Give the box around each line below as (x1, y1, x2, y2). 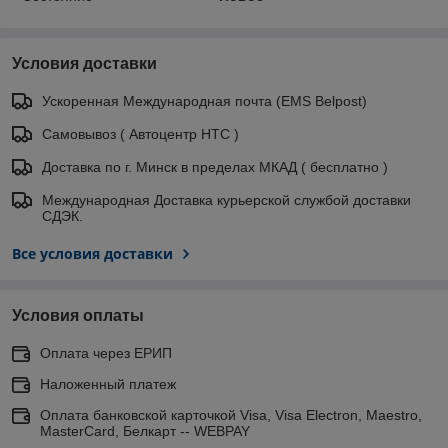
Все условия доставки (12, 243, 173, 263)
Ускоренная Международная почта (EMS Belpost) (42, 92, 367, 109)
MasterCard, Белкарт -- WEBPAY (40, 422, 250, 439)
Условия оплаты (12, 306, 144, 324)
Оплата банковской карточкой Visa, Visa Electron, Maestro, (40, 406, 422, 423)
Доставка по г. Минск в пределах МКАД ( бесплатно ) (42, 158, 388, 175)
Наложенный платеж (40, 375, 176, 392)
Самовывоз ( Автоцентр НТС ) (42, 125, 239, 142)
